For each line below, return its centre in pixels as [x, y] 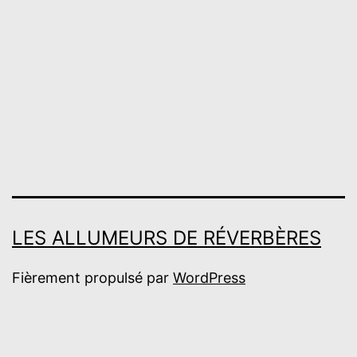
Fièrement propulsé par [92, 277]
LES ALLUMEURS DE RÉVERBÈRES [167, 237]
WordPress [209, 277]
